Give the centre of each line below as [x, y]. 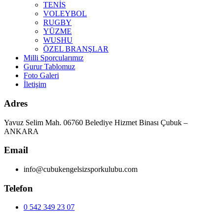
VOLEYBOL [65, 14]
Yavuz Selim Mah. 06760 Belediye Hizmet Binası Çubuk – [96, 122]
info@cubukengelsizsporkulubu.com [81, 169]
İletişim [35, 84]
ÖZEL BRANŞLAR [76, 49]
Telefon [18, 188]
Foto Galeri [41, 76]
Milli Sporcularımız [54, 58]
